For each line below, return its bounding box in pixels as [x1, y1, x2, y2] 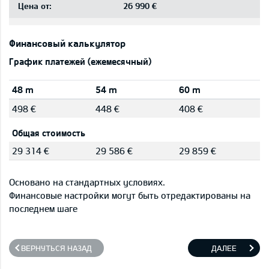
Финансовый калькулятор [9, 37, 125, 49]
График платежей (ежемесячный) [9, 56, 151, 67]
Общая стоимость [12, 127, 85, 138]
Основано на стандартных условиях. [9, 177, 165, 187]
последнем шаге [9, 203, 77, 214]
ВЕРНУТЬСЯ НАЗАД [21, 243, 92, 253]
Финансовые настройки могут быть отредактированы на [9, 190, 250, 201]
